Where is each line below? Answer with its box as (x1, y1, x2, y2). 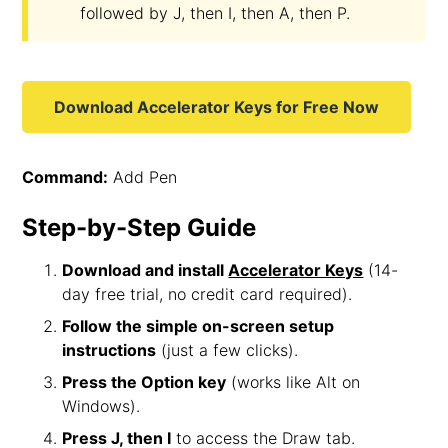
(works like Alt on (226, 372, 361, 392)
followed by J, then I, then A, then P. (80, 3, 351, 23)
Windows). (62, 396, 141, 416)
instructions (62, 340, 157, 360)
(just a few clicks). (156, 340, 299, 360)
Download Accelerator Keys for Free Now (54, 97, 380, 117)
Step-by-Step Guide (22, 213, 257, 242)
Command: (22, 167, 109, 187)
